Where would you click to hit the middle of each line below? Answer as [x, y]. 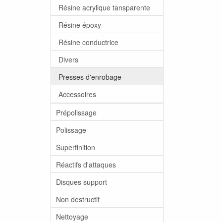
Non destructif [78, 199]
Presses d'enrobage [90, 77]
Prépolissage [76, 112]
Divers [68, 59]
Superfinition [76, 147]
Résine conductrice [88, 42]
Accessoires [77, 94]
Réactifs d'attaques [86, 164]
